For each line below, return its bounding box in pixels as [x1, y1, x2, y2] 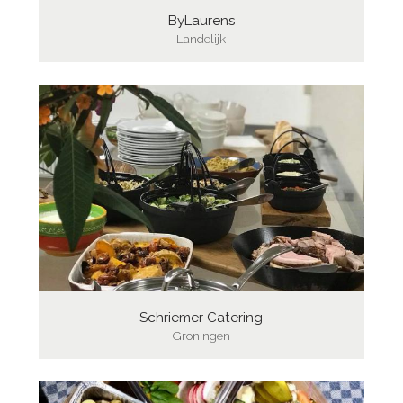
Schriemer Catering [139, 309, 264, 326]
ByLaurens [167, 12, 235, 29]
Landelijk [176, 31, 227, 46]
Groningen [172, 327, 230, 343]
